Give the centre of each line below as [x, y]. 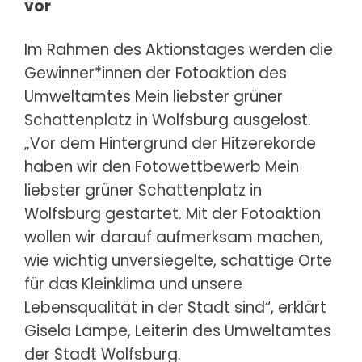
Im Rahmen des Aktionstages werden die [179, 49]
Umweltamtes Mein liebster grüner [154, 96]
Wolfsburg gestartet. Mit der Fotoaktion [173, 213]
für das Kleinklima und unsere [133, 284]
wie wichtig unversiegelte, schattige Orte [178, 260]
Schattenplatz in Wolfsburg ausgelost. [168, 120]
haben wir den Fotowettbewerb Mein [162, 166]
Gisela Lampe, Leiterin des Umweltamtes [178, 330]
